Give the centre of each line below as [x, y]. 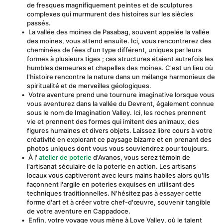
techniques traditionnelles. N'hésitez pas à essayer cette [114, 193]
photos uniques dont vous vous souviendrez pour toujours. [118, 148]
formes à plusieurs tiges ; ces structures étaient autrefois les [120, 59]
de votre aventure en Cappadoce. [79, 211]
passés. [39, 23]
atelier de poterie [65, 157]
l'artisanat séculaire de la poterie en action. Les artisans [111, 166]
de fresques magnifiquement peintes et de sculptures [110, 5]
